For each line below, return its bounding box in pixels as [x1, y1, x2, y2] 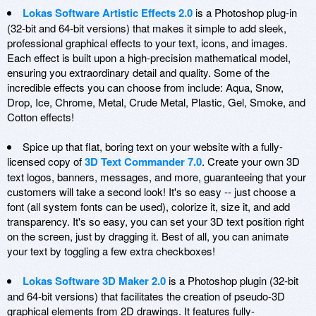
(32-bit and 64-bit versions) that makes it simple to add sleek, [7, 20, 286, 36]
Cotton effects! [7, 109, 74, 125]
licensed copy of [7, 154, 85, 169]
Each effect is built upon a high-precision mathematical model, [7, 50, 291, 66]
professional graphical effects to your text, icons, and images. [7, 35, 288, 51]
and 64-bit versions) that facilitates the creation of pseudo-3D [7, 288, 285, 304]
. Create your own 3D [202, 154, 300, 169]
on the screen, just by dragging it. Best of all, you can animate [7, 229, 288, 244]
